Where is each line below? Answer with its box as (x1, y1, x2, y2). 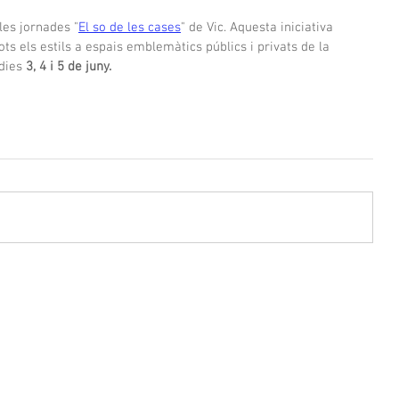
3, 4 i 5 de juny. (26, 59, 111, 75)
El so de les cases (78, 20, 181, 36)
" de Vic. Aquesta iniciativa (181, 20, 337, 36)
